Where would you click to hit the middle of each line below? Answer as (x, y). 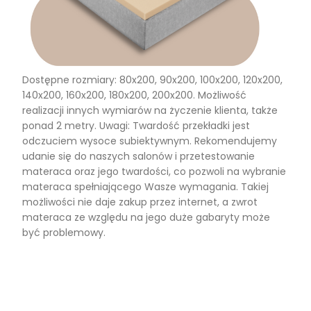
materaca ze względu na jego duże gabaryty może (146, 218)
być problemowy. (64, 233)
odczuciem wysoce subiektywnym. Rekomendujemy (150, 141)
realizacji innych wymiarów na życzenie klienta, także (150, 111)
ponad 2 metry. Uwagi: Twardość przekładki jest (136, 126)
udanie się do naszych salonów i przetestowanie (138, 157)
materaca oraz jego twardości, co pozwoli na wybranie (154, 172)
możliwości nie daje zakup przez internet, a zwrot (140, 202)
